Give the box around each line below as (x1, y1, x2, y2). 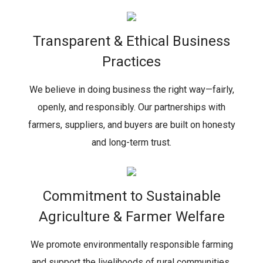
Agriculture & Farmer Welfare (38, 208, 225, 225)
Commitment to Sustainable (42, 188, 221, 204)
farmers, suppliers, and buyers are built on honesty (28, 119, 235, 130)
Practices (102, 53, 161, 70)
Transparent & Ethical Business (33, 33, 230, 49)
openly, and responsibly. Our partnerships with (38, 102, 225, 113)
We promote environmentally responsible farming (30, 239, 233, 250)
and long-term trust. (92, 137, 171, 148)
